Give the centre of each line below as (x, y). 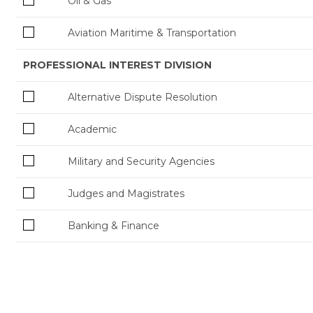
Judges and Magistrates (126, 193)
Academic (92, 129)
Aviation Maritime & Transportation (152, 32)
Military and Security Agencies (141, 161)
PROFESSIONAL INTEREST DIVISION (117, 65)
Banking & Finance (113, 225)
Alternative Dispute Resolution (142, 97)
